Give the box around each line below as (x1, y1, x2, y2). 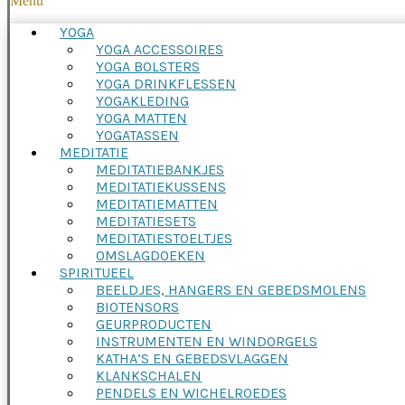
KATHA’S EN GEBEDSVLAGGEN (96, 349, 288, 367)
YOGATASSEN (96, 126, 179, 144)
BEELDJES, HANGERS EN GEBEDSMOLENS (96, 280, 366, 298)
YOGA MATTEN (96, 108, 187, 127)
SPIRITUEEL (60, 263, 134, 281)
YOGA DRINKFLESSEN (96, 74, 236, 92)
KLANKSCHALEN (96, 366, 202, 384)
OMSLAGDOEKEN (96, 246, 205, 264)
